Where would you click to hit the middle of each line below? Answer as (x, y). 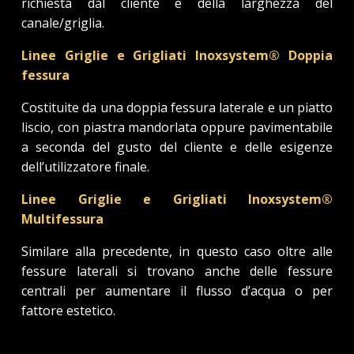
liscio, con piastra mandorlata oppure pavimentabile (177, 127)
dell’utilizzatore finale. (85, 166)
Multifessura (62, 218)
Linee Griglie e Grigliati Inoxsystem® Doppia (177, 55)
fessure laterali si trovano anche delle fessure (177, 271)
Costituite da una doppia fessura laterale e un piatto (177, 107)
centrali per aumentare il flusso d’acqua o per (177, 290)
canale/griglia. (63, 23)
